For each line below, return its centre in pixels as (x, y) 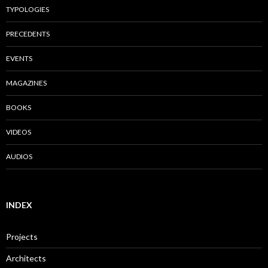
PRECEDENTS (28, 33)
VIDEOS (19, 132)
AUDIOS (19, 156)
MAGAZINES (26, 83)
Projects (22, 236)
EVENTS (19, 58)
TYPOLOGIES (28, 9)
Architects (26, 258)
